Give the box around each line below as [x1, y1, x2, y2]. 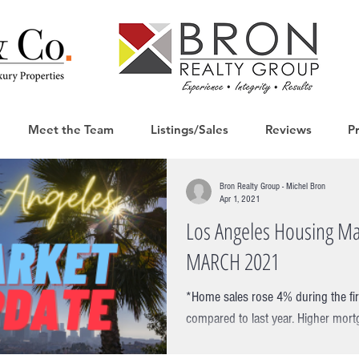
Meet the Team [27, 122, 114, 137]
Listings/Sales [150, 122, 228, 137]
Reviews [264, 122, 312, 137]
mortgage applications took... [186, 332, 328, 349]
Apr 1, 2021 [220, 194, 260, 204]
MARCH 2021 [186, 246, 280, 276]
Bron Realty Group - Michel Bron [220, 181, 325, 192]
